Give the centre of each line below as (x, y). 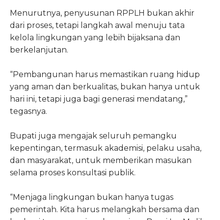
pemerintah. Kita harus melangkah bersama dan (105, 209)
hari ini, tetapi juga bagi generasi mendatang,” (99, 99)
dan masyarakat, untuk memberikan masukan (101, 160)
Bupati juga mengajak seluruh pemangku (93, 136)
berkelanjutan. (39, 50)
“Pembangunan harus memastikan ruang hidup (105, 74)
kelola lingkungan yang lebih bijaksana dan (95, 37)
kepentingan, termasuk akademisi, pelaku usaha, (106, 148)
